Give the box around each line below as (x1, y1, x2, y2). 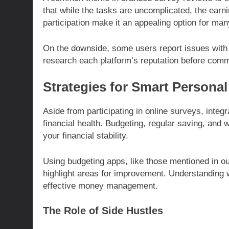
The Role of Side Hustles (43, 205, 163, 217)
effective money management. (43, 180, 158, 191)
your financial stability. (43, 131, 128, 141)
